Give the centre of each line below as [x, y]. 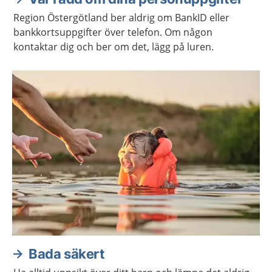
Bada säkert [67, 254]
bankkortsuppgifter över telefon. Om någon [113, 32]
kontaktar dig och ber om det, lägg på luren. [114, 47]
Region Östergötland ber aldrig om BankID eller [121, 18]
